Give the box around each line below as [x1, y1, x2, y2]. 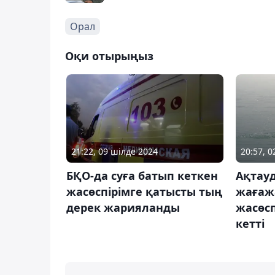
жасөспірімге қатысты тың [66, 184, 222, 199]
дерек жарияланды [66, 199, 180, 215]
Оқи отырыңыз [65, 48, 153, 63]
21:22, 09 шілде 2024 [71, 145, 158, 157]
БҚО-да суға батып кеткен [66, 168, 218, 183]
